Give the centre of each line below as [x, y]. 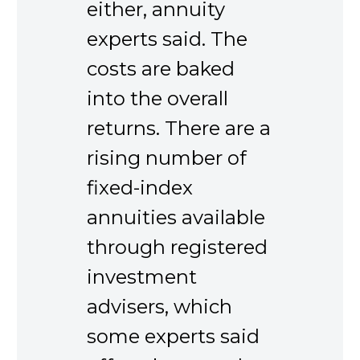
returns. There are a [179, 128]
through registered [177, 247]
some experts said [173, 336]
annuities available [176, 217]
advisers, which [160, 306]
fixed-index [140, 187]
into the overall [157, 98]
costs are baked [161, 68]
